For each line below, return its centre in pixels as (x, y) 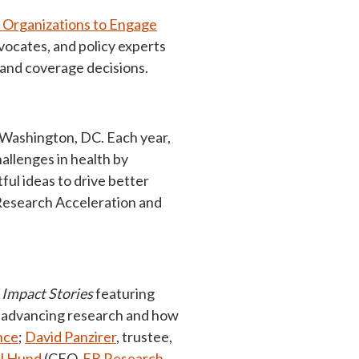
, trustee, (144, 337)
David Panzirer (71, 337)
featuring (124, 293)
